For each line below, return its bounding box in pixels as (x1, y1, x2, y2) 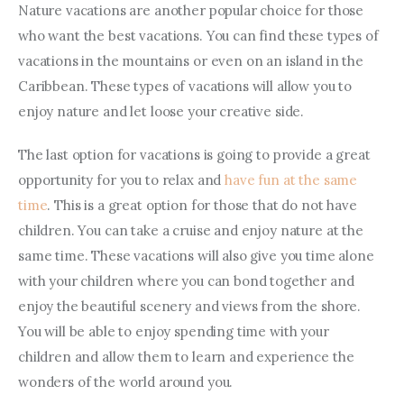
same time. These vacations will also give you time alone (18, 246, 378, 264)
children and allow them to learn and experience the (18, 347, 358, 365)
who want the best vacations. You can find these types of (18, 27, 382, 45)
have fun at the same (225, 170, 361, 188)
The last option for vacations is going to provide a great (18, 145, 374, 163)
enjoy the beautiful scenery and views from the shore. (18, 297, 364, 315)
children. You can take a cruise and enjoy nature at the (18, 221, 367, 239)
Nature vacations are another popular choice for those (18, 2, 367, 20)
